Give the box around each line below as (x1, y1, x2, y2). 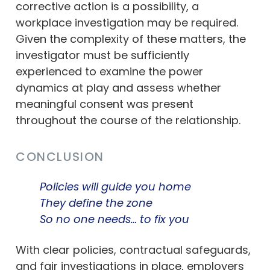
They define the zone (40, 195, 152, 210)
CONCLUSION (16, 148, 104, 165)
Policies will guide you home (40, 178, 191, 194)
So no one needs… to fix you (40, 211, 189, 227)
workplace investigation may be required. (16, 14, 238, 30)
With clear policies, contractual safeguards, (16, 242, 251, 257)
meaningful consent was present (16, 96, 193, 111)
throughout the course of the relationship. (16, 112, 240, 128)
